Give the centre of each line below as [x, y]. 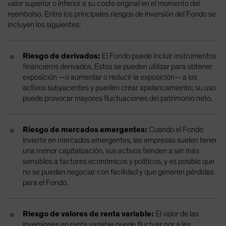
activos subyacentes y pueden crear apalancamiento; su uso [119, 88]
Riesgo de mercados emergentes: [85, 129]
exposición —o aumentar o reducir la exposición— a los [110, 77]
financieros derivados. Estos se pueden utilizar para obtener [118, 66]
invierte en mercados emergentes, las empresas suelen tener [120, 140]
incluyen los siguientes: [44, 24]
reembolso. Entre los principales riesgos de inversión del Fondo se [112, 14]
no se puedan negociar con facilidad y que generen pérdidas [118, 172]
